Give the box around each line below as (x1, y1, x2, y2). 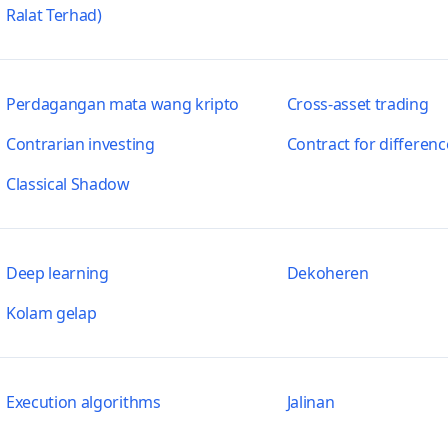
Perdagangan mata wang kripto (5, 93, 240, 115)
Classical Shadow (5, 173, 130, 195)
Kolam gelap (5, 302, 97, 324)
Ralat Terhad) (5, 4, 102, 26)
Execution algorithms (5, 391, 161, 413)
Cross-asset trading (286, 93, 429, 115)
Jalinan (286, 391, 335, 413)
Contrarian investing (5, 133, 155, 155)
